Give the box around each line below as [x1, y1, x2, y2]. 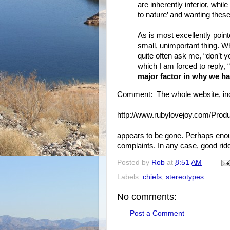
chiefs [143, 172, 162, 181]
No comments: [117, 191, 177, 202]
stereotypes [166, 172, 204, 181]
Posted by [117, 158, 151, 166]
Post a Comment [130, 209, 184, 218]
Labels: [117, 172, 143, 181]
